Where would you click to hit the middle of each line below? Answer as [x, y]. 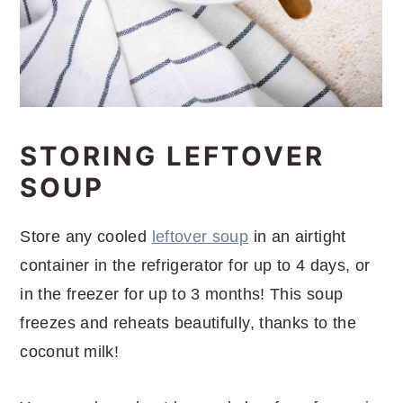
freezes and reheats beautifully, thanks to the [188, 323]
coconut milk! [70, 352]
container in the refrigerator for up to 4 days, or [195, 266]
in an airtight [297, 237]
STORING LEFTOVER [173, 157]
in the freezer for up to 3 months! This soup [182, 295]
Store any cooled [86, 237]
